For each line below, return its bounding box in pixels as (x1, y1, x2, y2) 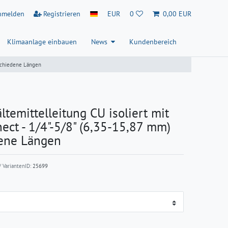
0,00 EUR (162, 9, 191, 18)
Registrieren (43, 9, 81, 18)
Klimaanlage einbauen (7, 37, 77, 47)
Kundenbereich (129, 37, 177, 47)
